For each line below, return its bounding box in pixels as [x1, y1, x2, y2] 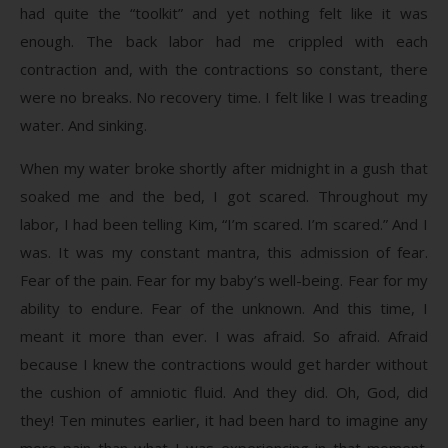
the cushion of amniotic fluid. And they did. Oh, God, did [20, 381, 428, 402]
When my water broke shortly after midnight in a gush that [20, 157, 428, 178]
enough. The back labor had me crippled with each [20, 30, 428, 51]
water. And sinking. [20, 114, 147, 135]
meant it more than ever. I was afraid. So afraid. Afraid [20, 325, 428, 346]
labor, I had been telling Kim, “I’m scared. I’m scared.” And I [20, 213, 428, 234]
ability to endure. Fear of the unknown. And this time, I [20, 297, 428, 318]
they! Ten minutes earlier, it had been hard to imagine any [20, 409, 428, 430]
